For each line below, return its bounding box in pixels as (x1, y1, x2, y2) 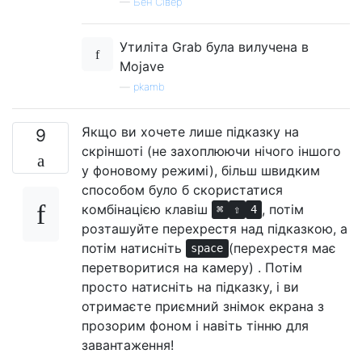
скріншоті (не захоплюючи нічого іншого (82, 142, 341, 159)
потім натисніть (82, 239, 186, 256)
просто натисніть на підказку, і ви (82, 278, 299, 295)
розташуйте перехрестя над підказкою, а (82, 220, 347, 237)
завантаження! (82, 336, 174, 353)
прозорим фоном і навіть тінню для (82, 317, 309, 334)
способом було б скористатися (82, 181, 283, 198)
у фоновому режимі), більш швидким (82, 162, 320, 179)
